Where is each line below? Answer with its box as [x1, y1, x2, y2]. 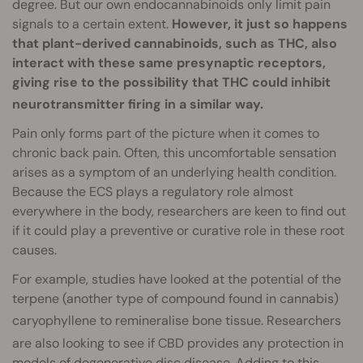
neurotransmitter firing [12, 96, 161, 113]
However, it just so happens [172, 15, 348, 32]
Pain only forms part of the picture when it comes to [12, 125, 319, 143]
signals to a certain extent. [12, 15, 172, 32]
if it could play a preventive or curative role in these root [12, 222, 344, 240]
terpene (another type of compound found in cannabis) [12, 290, 339, 308]
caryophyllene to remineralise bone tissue [12, 312, 261, 330]
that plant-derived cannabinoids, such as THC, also [12, 34, 337, 52]
